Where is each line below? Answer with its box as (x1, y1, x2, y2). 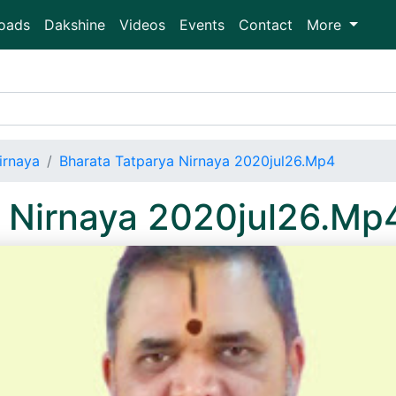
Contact (239, 16, 293, 34)
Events (179, 16, 225, 34)
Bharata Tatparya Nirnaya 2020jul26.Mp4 (59, 152, 335, 170)
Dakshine (44, 16, 105, 34)
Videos (119, 16, 165, 34)
